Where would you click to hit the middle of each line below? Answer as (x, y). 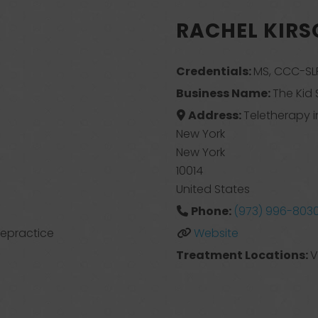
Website (216, 233)
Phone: (212, 211)
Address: (215, 115)
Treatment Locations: (243, 255)
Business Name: (225, 93)
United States (213, 189)
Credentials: (215, 71)
